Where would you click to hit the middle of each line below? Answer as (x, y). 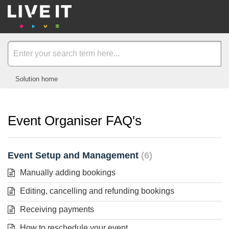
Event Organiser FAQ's (75, 121)
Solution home (37, 79)
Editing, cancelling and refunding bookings (97, 191)
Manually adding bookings (68, 172)
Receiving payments (57, 209)
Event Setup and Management (74, 155)
